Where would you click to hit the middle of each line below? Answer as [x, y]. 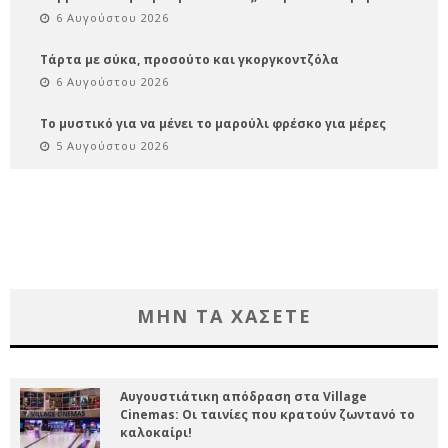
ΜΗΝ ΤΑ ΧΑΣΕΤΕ [224, 315]
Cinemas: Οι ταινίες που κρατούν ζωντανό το [267, 414]
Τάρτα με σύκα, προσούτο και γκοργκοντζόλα [189, 59]
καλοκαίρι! [156, 432]
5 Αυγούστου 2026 [112, 145]
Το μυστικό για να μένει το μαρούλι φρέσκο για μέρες [213, 123]
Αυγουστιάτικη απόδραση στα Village [243, 396]
